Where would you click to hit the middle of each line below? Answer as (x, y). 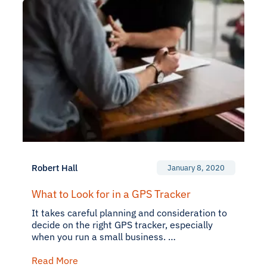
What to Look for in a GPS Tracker (111, 194)
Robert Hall (55, 168)
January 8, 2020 (196, 168)
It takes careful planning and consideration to (129, 213)
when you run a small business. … (104, 237)
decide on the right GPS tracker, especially (122, 225)
